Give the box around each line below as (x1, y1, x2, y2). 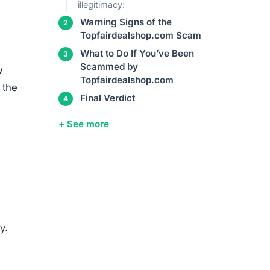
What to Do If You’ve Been (80, 48, 194, 60)
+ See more (58, 118, 109, 130)
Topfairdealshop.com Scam (80, 30, 201, 42)
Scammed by (80, 61, 138, 73)
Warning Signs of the (80, 16, 172, 28)
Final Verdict (80, 92, 135, 104)
